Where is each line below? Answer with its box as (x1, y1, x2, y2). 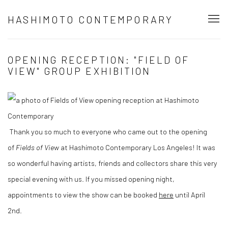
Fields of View (16, 142, 61, 152)
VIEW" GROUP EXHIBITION (8, 65, 151, 77)
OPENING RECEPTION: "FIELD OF (8, 54, 190, 66)
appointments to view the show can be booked (8, 190, 159, 199)
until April (174, 190, 207, 199)
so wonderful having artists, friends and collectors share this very (8, 158, 217, 167)
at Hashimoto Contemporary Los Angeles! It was (61, 142, 215, 152)
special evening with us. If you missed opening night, (8, 174, 175, 183)
